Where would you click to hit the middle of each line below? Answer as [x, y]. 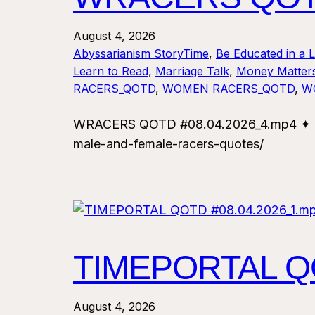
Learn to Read [111, 71]
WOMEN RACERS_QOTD [229, 89]
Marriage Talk [192, 71]
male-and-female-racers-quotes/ [168, 144]
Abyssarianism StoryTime [141, 54]
